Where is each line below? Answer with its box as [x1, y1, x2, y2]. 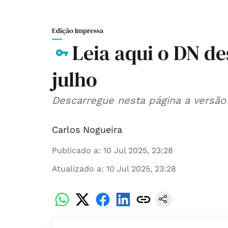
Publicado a [52, 146, 98, 156]
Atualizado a [52, 164, 101, 174]
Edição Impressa [52, 25, 103, 36]
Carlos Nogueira [52, 124, 122, 135]
